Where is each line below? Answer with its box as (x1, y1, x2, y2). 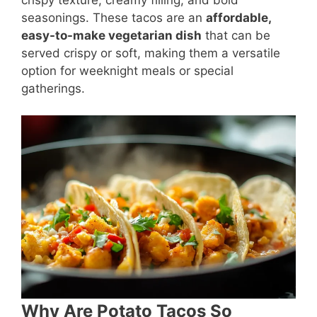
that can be (202, 28, 270, 42)
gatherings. (21, 81, 85, 96)
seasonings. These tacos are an (21, 10, 206, 25)
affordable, (206, 10, 271, 25)
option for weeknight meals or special (21, 63, 234, 78)
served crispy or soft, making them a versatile (21, 45, 280, 60)
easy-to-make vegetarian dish (21, 28, 202, 42)
